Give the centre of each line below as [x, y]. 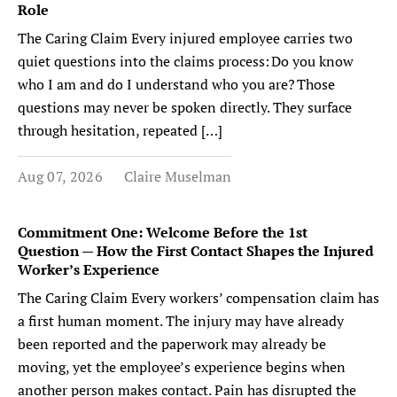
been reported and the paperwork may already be [172, 343]
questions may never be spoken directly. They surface [185, 107]
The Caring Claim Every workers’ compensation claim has [198, 297]
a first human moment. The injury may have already [181, 320]
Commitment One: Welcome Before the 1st [163, 232]
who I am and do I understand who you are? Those [176, 84]
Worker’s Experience [90, 269]
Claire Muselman [177, 176]
